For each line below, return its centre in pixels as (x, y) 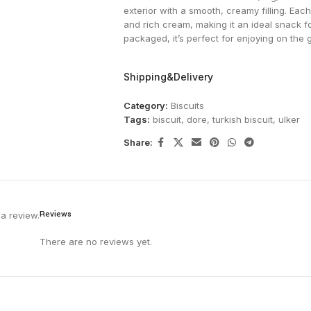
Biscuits (187, 105)
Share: (138, 143)
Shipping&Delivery (168, 76)
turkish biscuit (242, 119)
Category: (145, 105)
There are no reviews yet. (96, 241)
